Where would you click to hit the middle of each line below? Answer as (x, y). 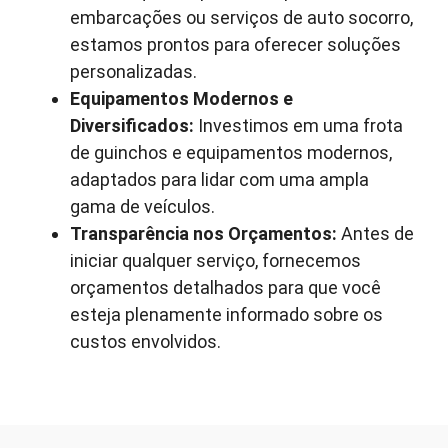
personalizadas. (133, 71)
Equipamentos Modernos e (181, 98)
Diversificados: (132, 125)
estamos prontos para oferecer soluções (235, 44)
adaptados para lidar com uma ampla (219, 179)
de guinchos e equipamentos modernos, (231, 152)
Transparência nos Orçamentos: (203, 233)
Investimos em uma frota (298, 125)
